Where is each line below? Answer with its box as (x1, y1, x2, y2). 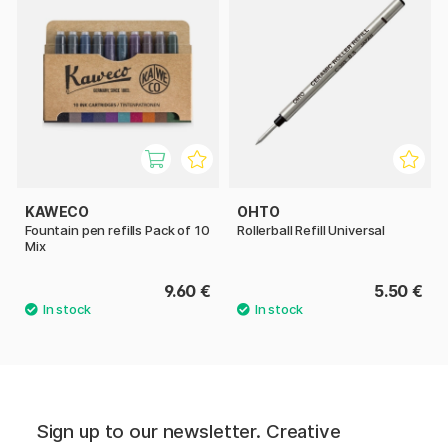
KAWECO (25, 202, 90, 220)
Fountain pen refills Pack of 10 (25, 221, 210, 238)
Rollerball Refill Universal (237, 221, 386, 238)
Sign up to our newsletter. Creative (36, 419, 341, 443)
